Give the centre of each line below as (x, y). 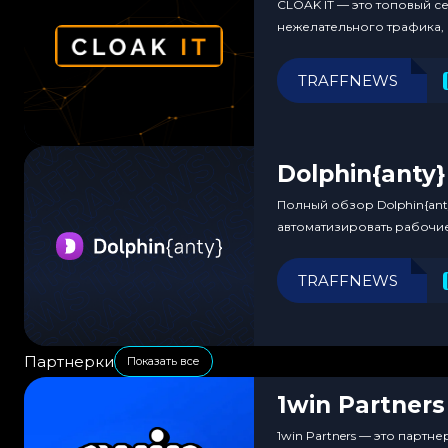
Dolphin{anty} (361, 173)
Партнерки (69, 361)
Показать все (163, 360)
